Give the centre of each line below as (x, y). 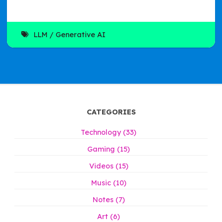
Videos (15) (109, 166)
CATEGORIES (111, 112)
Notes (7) (109, 200)
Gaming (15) (109, 149)
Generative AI (80, 34)
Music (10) (109, 183)
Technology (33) (109, 133)
